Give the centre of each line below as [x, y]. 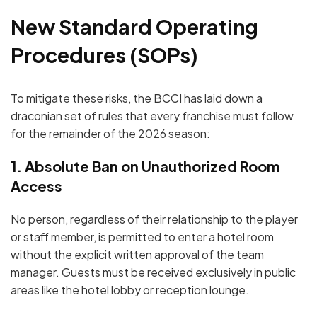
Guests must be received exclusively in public [179, 272]
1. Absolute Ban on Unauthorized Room [145, 166]
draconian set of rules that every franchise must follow [152, 115]
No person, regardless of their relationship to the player [154, 219]
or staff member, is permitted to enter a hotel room [142, 236]
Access [36, 185]
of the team [232, 254]
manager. [35, 272]
